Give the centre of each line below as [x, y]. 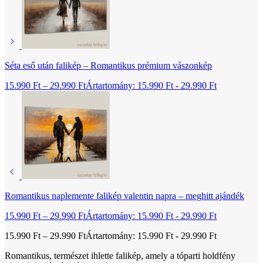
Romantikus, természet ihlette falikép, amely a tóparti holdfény [120, 256]
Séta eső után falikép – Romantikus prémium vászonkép [108, 66]
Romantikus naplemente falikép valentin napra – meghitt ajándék [124, 196]
